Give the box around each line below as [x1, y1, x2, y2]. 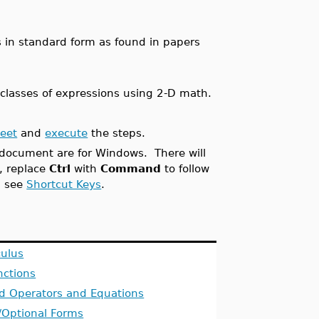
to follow [161, 162, 210, 174]
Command [100, 162, 162, 174]
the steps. [88, 127, 146, 139]
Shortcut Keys [26, 178, 102, 190]
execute [45, 127, 88, 139]
